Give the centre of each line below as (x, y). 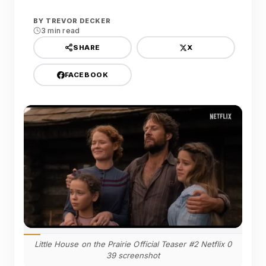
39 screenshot (133, 255)
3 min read (61, 31)
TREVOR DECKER (78, 21)
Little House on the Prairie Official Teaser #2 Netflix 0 (133, 244)
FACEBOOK (86, 75)
